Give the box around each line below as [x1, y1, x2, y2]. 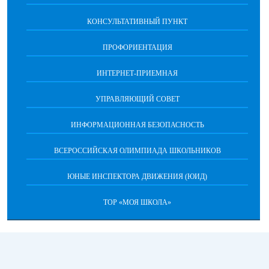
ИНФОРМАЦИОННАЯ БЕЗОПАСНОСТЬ [70, 121, 204, 129]
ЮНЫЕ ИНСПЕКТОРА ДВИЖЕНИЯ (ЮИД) [67, 172, 207, 181]
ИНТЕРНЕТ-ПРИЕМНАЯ [97, 69, 178, 77]
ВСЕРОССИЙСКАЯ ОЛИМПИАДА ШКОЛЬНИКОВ [53, 147, 221, 155]
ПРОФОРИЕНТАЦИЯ [102, 43, 172, 52]
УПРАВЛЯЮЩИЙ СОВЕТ [95, 95, 180, 103]
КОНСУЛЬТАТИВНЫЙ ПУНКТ [87, 17, 187, 26]
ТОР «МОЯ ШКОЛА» [103, 198, 171, 207]
